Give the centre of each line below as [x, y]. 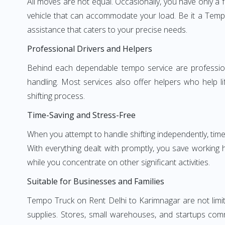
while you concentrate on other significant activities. [119, 162]
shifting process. [56, 96]
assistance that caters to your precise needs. [107, 30]
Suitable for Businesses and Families [96, 181]
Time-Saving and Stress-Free [81, 115]
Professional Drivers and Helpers [90, 49]
